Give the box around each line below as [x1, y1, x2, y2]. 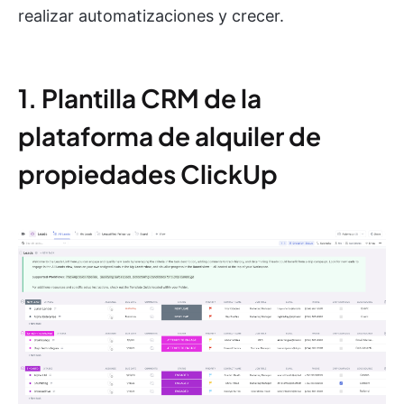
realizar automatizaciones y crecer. [18, 6, 284, 25]
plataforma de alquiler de [18, 120, 321, 151]
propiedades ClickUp [18, 158, 278, 189]
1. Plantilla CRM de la [18, 82, 262, 114]
